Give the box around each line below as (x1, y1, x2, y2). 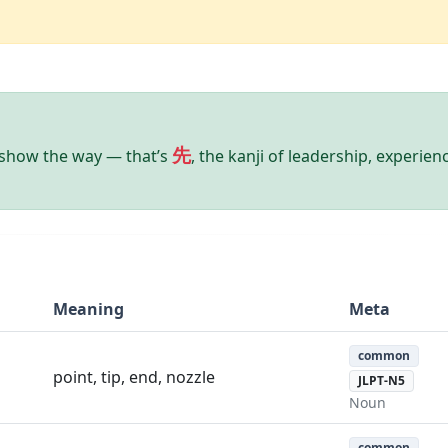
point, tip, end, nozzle (53, 365, 215, 388)
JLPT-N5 (357, 371, 405, 389)
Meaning (53, 297, 124, 320)
